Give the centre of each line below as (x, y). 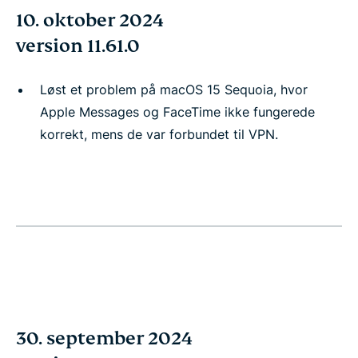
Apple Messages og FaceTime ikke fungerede (177, 112)
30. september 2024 (104, 338)
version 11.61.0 (78, 46)
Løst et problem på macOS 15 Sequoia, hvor (174, 89)
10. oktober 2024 (90, 20)
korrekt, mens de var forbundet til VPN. (159, 134)
